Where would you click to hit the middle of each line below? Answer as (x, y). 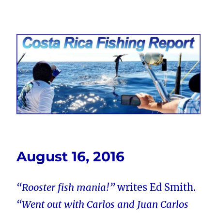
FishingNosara (58, 46)
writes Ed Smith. (157, 187)
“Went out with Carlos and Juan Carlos (103, 204)
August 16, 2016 (71, 157)
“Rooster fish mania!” (67, 187)
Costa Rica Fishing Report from (108, 32)
